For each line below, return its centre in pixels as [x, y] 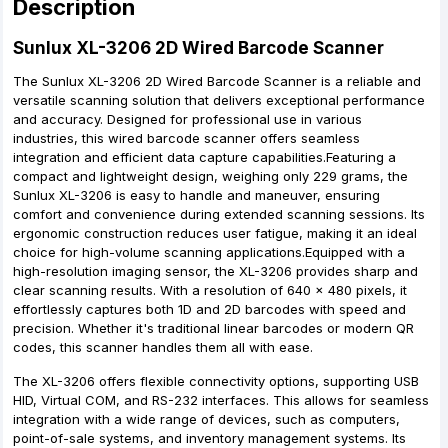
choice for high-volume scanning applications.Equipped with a [209, 252]
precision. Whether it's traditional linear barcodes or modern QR [213, 328]
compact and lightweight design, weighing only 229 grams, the [210, 176]
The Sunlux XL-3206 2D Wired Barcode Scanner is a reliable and [217, 81]
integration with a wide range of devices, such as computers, [206, 419]
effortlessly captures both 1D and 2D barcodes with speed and [209, 309]
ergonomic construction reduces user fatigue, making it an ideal [215, 233]
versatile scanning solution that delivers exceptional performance [219, 100]
